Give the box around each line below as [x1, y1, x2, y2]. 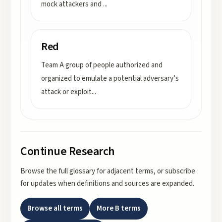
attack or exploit [41, 87, 92, 97]
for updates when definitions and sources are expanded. [20, 178, 194, 189]
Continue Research [20, 143, 115, 160]
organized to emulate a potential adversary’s [41, 73, 179, 84]
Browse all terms [27, 203, 83, 214]
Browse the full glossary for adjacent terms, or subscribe [20, 166, 195, 176]
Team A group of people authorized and [41, 60, 163, 70]
